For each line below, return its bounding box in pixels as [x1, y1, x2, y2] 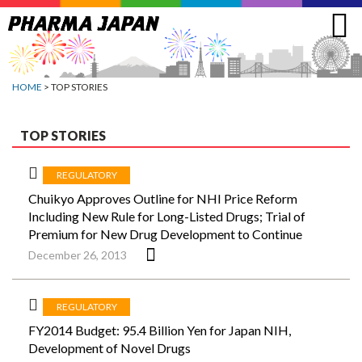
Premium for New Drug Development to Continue [28, 226, 302, 242]
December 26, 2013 [28, 248, 127, 262]
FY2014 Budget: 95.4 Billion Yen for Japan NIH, [28, 322, 291, 338]
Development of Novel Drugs [28, 340, 191, 356]
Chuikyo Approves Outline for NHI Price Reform [28, 191, 297, 206]
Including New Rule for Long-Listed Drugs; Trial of [28, 208, 305, 224]
